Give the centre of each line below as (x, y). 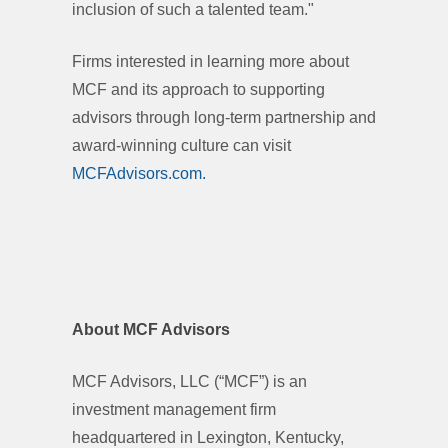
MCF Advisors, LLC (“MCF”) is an (189, 381)
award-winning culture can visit (181, 145)
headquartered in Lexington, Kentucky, (208, 437)
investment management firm (174, 409)
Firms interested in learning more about (210, 61)
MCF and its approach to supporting (198, 89)
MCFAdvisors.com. (141, 173)
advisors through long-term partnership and (224, 117)
